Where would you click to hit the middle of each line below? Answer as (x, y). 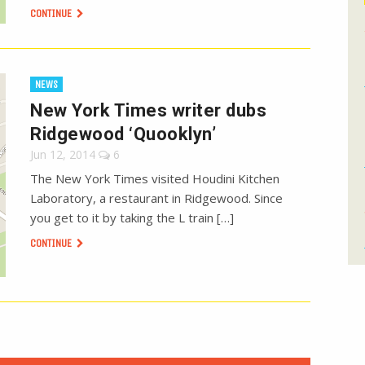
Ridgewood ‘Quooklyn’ (123, 134)
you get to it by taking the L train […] (132, 218)
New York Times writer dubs (149, 111)
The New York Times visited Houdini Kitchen (155, 179)
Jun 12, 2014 (63, 155)
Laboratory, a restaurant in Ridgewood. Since (157, 198)
